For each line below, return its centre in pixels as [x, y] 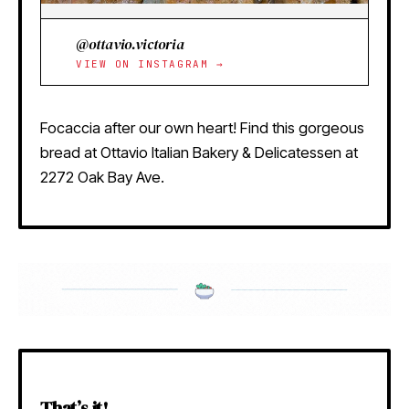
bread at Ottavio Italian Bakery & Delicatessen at [199, 153]
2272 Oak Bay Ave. [102, 178]
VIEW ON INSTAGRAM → [150, 64]
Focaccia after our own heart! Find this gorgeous [202, 128]
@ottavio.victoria [130, 44]
